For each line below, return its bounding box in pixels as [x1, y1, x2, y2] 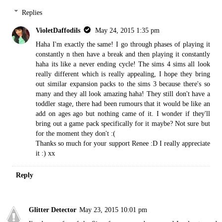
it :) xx [36, 149, 55, 157]
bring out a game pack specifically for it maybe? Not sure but [36, 119, 210, 127]
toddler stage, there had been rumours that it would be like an [36, 99, 210, 108]
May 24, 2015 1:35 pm [95, 26, 160, 34]
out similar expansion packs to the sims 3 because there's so [36, 79, 210, 88]
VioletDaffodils [36, 26, 81, 34]
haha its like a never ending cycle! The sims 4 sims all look [36, 59, 210, 68]
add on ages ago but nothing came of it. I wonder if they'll [36, 109, 210, 117]
